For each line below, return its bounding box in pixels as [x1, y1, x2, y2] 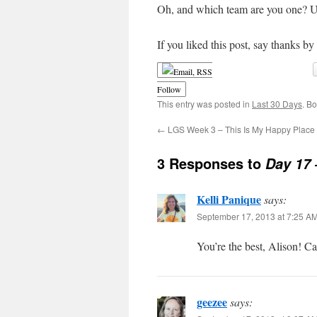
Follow [157, 83, 181, 96]
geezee [197, 294, 227, 311]
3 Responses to [157, 153, 265, 174]
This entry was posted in [157, 98, 252, 110]
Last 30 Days [252, 98, 302, 110]
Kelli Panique [197, 191, 261, 208]
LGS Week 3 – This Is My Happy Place [166, 123, 315, 136]
